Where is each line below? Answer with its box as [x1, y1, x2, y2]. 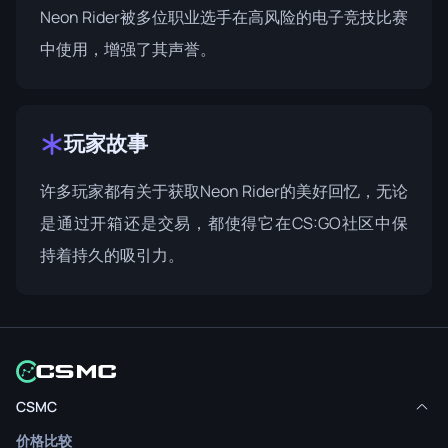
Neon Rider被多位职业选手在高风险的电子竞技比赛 [40, 5, 408, 28]
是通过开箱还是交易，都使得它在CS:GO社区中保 [40, 211, 408, 234]
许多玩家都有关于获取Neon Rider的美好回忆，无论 [40, 179, 408, 202]
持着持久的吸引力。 [40, 243, 184, 266]
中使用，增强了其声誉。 [40, 37, 216, 60]
